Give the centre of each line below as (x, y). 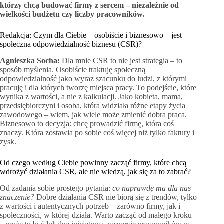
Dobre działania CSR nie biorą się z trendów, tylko (116, 197)
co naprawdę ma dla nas (152, 188)
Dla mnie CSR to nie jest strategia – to (122, 61)
